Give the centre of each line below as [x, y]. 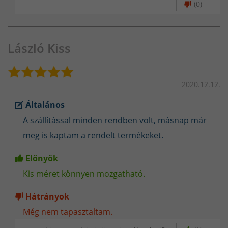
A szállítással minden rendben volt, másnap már [115, 120]
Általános [45, 105]
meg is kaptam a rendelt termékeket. [93, 135]
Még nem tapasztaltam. [68, 211]
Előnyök [42, 158]
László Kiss [39, 48]
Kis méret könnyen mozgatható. [84, 173]
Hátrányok [47, 196]
